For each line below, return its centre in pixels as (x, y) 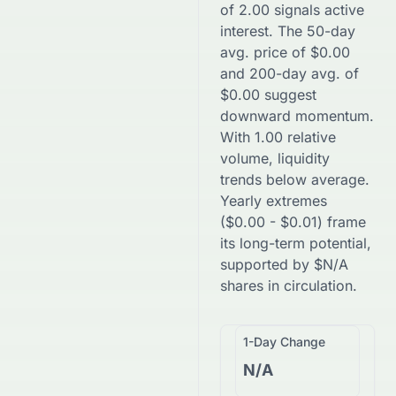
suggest (288, 95)
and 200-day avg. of (289, 73)
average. (338, 179)
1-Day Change (284, 342)
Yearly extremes (274, 201)
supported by (267, 264)
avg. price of (265, 52)
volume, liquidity (275, 158)
